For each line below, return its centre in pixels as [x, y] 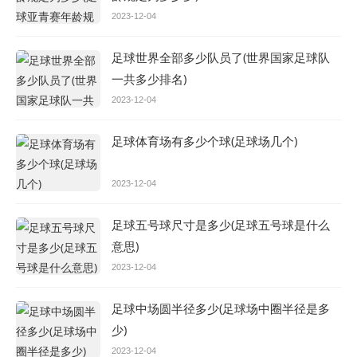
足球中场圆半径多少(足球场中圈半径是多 [221, 308]
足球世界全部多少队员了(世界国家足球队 [221, 57]
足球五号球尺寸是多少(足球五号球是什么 [221, 224]
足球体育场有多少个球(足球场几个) [204, 141]
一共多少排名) [149, 78]
